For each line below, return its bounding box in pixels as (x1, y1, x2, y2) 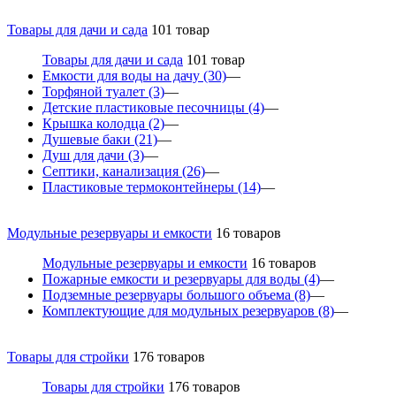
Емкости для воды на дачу (42, 67, 203, 83)
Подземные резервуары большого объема (42, 286, 294, 302)
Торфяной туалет (42, 83, 148, 99)
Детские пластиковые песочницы (42, 99, 248, 115)
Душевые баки (42, 131, 134, 147)
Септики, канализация (42, 163, 182, 179)
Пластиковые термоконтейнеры (42, 179, 238, 194)
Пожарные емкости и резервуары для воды (42, 270, 304, 286)
